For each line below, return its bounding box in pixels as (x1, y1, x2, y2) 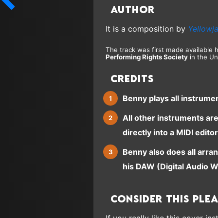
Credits (110, 73, 154, 85)
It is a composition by (106, 24, 188, 34)
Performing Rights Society (106, 53, 188, 61)
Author (110, 4, 155, 16)
